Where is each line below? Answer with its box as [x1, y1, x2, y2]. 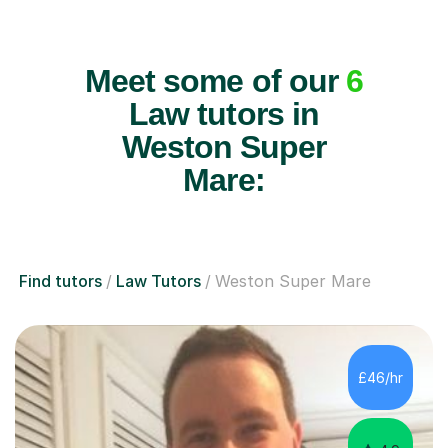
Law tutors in [129, 95, 319, 132]
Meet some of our [85, 62, 346, 99]
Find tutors [19, 270, 102, 291]
